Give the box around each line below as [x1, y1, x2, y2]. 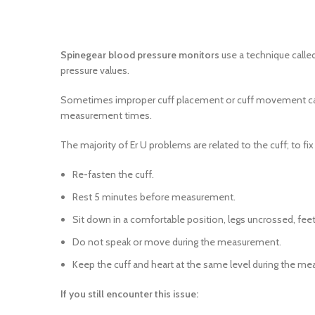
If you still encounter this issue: [60, 288, 198, 300]
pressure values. [60, 64, 131, 77]
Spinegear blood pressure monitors [60, 49, 219, 61]
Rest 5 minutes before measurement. [72, 191, 236, 203]
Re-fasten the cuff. [72, 168, 154, 181]
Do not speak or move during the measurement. [72, 236, 281, 248]
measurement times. [60, 109, 152, 122]
